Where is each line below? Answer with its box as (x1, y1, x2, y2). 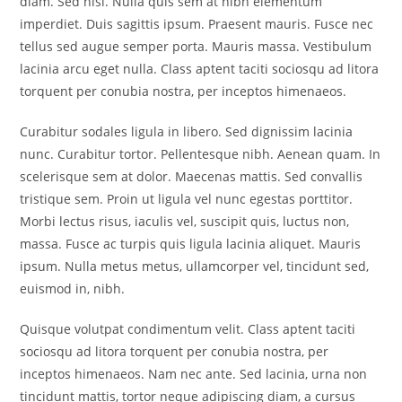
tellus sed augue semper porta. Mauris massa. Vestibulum (20, 38, 372, 55)
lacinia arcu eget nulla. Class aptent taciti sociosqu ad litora (20, 60, 380, 77)
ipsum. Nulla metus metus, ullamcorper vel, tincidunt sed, (20, 258, 370, 275)
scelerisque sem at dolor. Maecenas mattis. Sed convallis (20, 168, 363, 185)
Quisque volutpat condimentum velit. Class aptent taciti (20, 320, 356, 337)
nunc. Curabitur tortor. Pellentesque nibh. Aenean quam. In (20, 145, 381, 162)
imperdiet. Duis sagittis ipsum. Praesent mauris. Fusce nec (20, 15, 374, 32)
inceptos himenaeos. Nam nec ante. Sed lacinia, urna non (20, 365, 368, 382)
